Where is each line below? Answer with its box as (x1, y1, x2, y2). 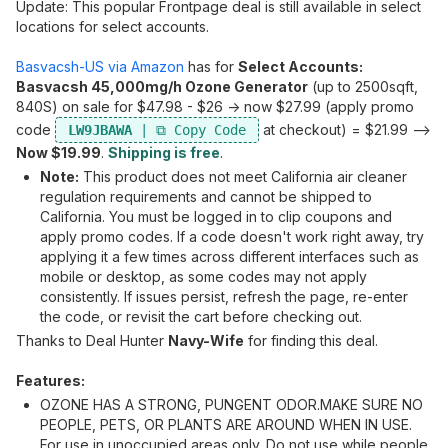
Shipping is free (108, 144, 220, 161)
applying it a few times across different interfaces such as (40, 248, 419, 265)
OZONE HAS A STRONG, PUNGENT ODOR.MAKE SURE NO (40, 396, 423, 413)
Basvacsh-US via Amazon (16, 58, 184, 75)
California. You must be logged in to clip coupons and (40, 208, 392, 225)
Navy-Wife (168, 332, 244, 349)
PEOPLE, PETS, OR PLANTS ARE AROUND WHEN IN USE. (40, 416, 412, 433)
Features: (16, 372, 85, 389)
